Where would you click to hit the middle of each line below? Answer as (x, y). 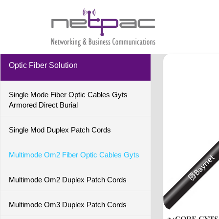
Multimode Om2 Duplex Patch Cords (68, 180)
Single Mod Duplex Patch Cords (60, 130)
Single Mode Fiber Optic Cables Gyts (68, 95)
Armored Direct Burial (43, 105)
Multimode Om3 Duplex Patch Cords (68, 205)
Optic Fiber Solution (43, 65)
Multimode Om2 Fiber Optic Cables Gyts (74, 155)
